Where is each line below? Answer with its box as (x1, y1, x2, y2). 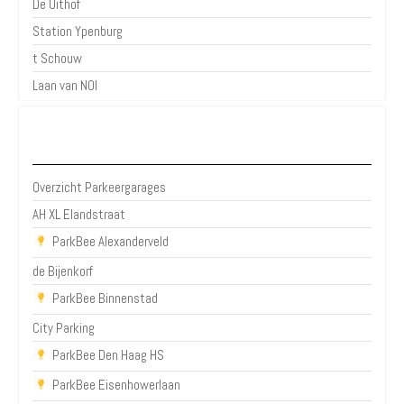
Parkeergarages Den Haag (129, 136, 275, 152)
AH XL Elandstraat (32, 205, 125, 223)
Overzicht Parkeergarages (32, 178, 166, 196)
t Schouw (32, 49, 82, 67)
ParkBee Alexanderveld (52, 232, 169, 250)
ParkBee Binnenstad (52, 289, 158, 307)
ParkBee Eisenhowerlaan (52, 376, 180, 394)
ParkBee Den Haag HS (52, 345, 164, 363)
